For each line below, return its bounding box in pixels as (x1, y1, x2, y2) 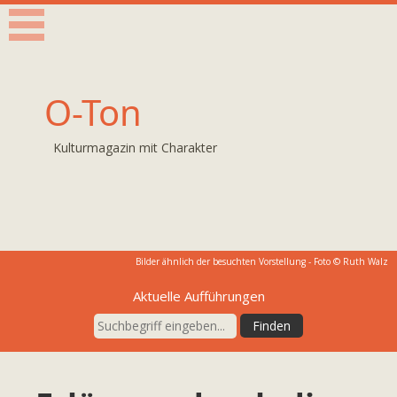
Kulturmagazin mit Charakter (53, 139, 217, 156)
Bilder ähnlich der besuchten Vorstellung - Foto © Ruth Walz (136, 255, 388, 268)
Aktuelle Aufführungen (132, 287, 265, 305)
